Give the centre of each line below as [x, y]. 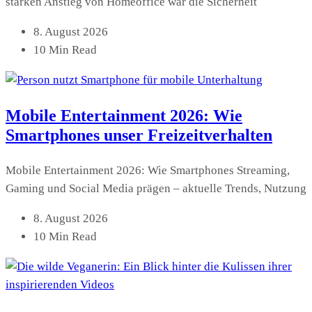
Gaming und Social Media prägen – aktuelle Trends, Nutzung [156, 189]
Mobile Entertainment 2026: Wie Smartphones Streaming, [148, 171]
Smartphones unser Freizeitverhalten [139, 135]
